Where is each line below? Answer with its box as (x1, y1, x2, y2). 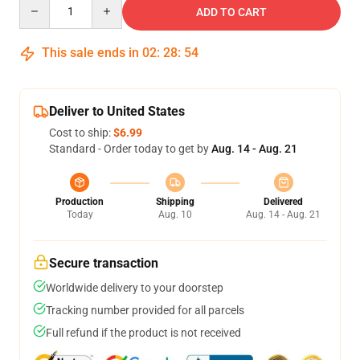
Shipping (155, 196, 194, 207)
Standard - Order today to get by (49, 142, 211, 155)
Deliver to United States (49, 104, 185, 119)
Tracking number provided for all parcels (46, 304, 244, 317)
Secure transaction (49, 256, 158, 271)
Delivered (264, 196, 303, 207)
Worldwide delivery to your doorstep (46, 281, 223, 294)
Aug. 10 (157, 209, 192, 220)
